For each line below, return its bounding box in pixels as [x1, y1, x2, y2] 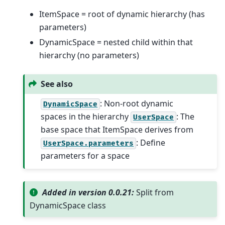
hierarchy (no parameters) [39, 49, 139, 61]
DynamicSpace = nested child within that [39, 36, 193, 48]
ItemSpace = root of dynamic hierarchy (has [39, 8, 205, 20]
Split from [136, 187, 174, 198]
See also [41, 78, 73, 90]
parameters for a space [41, 150, 130, 161]
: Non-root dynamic [100, 97, 174, 109]
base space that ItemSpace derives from [41, 124, 194, 135]
